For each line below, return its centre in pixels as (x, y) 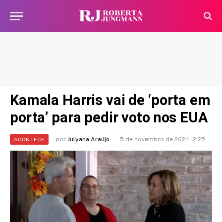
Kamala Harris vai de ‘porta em (110, 100)
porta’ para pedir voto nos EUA (109, 117)
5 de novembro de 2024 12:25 (163, 139)
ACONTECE (29, 139)
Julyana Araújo (88, 139)
